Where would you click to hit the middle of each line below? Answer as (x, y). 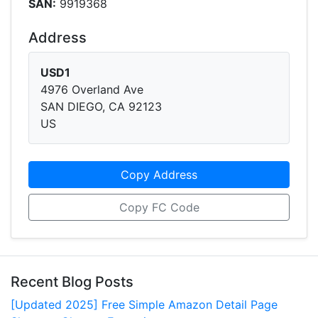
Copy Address (159, 175)
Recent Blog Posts (72, 282)
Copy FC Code (159, 207)
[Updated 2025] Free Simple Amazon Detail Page (144, 305)
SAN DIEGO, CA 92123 (101, 106)
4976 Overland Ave (92, 89)
